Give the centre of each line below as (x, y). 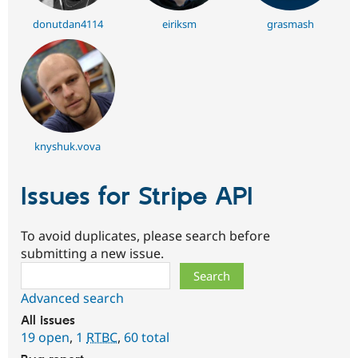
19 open (45, 337)
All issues (48, 320)
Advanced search (72, 298)
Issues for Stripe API (137, 198)
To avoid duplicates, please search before (145, 235)
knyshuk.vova (68, 147)
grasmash (290, 24)
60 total (147, 337)
